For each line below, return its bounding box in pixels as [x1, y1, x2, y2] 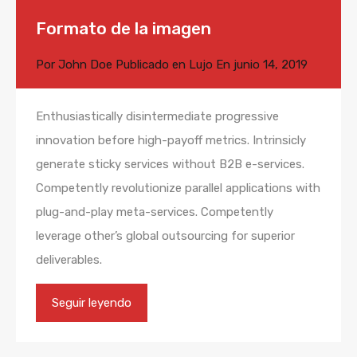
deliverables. [36, 252, 102, 267]
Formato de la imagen [36, 18, 211, 38]
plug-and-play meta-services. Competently [36, 204, 273, 219]
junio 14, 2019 [233, 57, 308, 72]
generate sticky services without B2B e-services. [36, 156, 304, 171]
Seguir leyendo [52, 295, 131, 310]
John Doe [58, 57, 112, 72]
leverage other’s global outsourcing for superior [36, 228, 295, 243]
